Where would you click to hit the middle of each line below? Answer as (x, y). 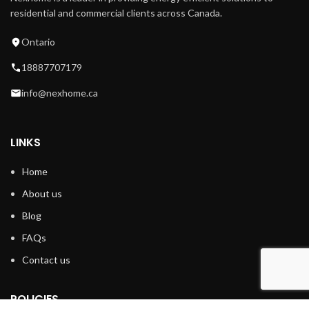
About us (42, 193)
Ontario (38, 42)
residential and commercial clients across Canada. (116, 13)
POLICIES (34, 299)
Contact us (46, 260)
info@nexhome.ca (60, 93)
